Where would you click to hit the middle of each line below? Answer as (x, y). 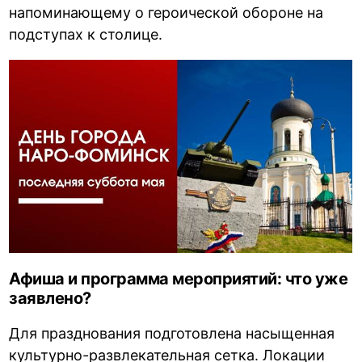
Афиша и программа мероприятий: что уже (179, 278)
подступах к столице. (86, 34)
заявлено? (50, 298)
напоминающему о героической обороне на (166, 12)
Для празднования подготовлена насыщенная (172, 333)
